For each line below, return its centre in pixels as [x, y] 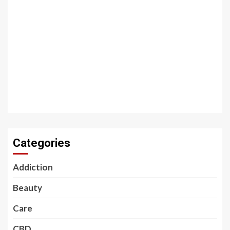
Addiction [33, 167]
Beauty [27, 187]
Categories [42, 143]
